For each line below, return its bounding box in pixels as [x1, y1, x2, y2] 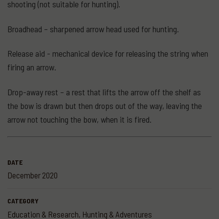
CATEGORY [7, 197, 39, 205]
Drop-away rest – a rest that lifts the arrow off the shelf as [7, 86, 201, 97]
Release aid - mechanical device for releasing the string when [7, 48, 208, 59]
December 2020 [7, 170, 58, 180]
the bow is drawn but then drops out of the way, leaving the [7, 100, 202, 111]
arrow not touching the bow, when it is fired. [7, 113, 152, 125]
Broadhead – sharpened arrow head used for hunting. [7, 23, 179, 34]
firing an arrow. [7, 62, 56, 73]
